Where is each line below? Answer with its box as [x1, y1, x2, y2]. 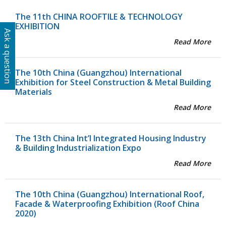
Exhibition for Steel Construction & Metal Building [15, 77, 211, 88]
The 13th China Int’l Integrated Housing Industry [15, 133, 206, 144]
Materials [15, 86, 52, 98]
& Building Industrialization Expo [15, 142, 141, 154]
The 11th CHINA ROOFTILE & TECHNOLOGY [15, 11, 183, 23]
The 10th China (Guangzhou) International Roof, [15, 189, 204, 200]
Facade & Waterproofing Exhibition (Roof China [15, 198, 199, 210]
